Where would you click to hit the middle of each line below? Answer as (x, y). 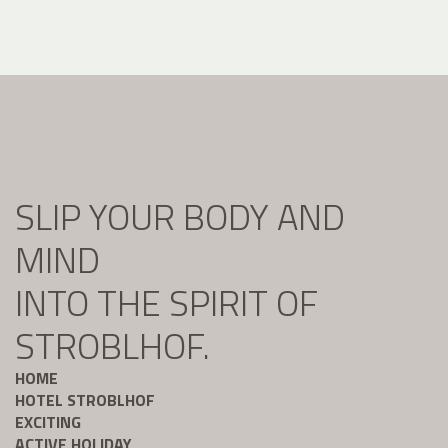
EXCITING (48, 421)
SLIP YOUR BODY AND (180, 216)
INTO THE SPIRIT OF (166, 302)
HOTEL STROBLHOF (85, 399)
